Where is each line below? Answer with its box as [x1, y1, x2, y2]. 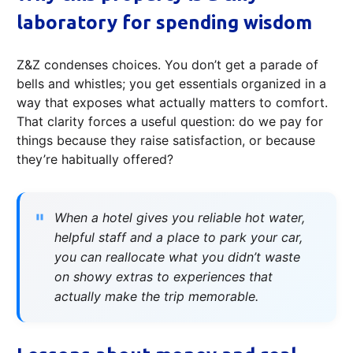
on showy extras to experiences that [54, 268, 273, 284]
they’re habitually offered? [17, 150, 173, 167]
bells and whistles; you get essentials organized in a [17, 75, 326, 91]
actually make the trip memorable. [54, 288, 258, 304]
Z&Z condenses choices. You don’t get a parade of [17, 56, 318, 72]
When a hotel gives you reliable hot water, [54, 209, 305, 225]
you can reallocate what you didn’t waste [54, 248, 300, 265]
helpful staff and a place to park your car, [54, 229, 303, 245]
